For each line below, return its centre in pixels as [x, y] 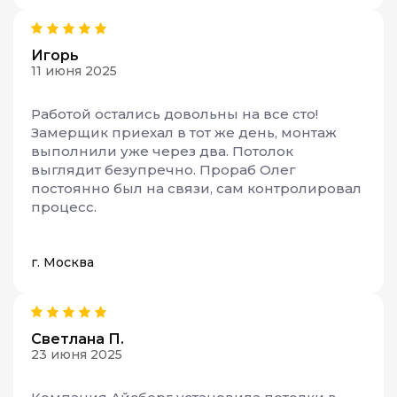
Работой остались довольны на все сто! [175, 113]
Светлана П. [78, 339]
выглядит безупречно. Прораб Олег [163, 169]
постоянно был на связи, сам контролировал [196, 188]
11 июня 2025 [74, 70]
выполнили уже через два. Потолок [162, 151]
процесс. [64, 206]
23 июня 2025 [77, 354]
